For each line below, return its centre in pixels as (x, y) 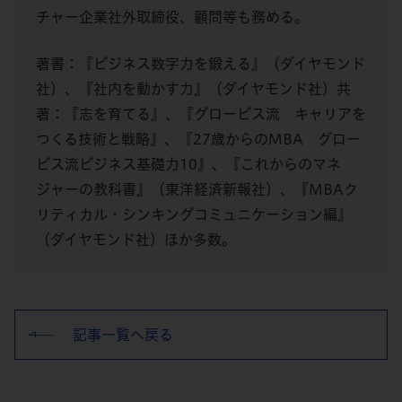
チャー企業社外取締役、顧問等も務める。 (172, 17)
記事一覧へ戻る (123, 335)
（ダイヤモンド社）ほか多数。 (136, 240)
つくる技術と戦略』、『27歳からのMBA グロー (198, 140)
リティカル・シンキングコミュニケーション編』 (194, 215)
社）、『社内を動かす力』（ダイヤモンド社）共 (193, 89)
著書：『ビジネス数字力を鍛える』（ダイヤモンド (201, 64)
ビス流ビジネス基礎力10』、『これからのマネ (188, 165)
